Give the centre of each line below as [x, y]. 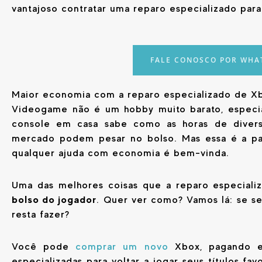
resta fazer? [41, 214]
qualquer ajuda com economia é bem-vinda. [120, 153]
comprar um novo [122, 246]
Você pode [44, 246]
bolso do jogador [54, 199]
